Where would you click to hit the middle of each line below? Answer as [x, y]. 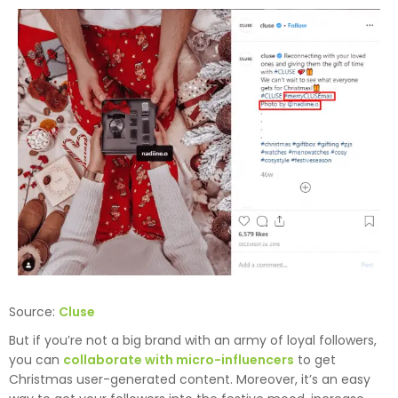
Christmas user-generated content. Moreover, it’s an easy [190, 379]
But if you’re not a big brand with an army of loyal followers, [193, 340]
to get [315, 359]
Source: [34, 311]
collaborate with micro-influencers [179, 359]
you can [36, 359]
